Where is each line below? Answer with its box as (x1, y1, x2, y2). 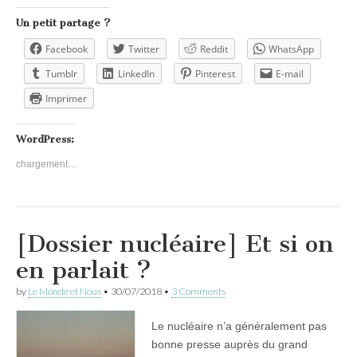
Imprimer (45, 91, 87, 105)
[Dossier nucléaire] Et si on (16, 229, 334, 258)
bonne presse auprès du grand (151, 337, 308, 351)
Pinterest (195, 66, 235, 80)
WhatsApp (269, 41, 314, 56)
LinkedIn (118, 66, 155, 80)
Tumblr (45, 66, 77, 80)
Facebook (45, 41, 88, 56)
